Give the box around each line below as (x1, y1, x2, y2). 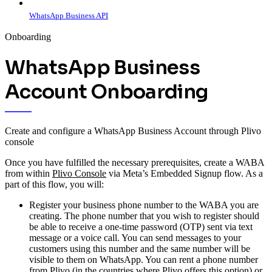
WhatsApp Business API (29, 10, 108, 20)
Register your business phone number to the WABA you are (29, 199, 259, 210)
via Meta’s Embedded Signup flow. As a (106, 168, 263, 178)
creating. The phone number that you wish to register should (29, 210, 259, 221)
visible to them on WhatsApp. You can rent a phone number (29, 254, 258, 265)
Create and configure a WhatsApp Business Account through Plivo (5, 125, 261, 136)
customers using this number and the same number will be (29, 243, 250, 254)
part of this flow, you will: (5, 178, 104, 189)
